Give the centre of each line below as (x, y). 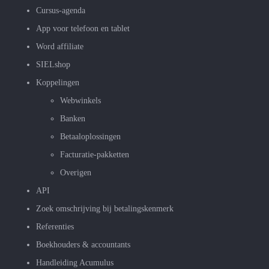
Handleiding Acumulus (75, 263)
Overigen (76, 173)
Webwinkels (80, 101)
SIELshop (53, 65)
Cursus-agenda (61, 11)
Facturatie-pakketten (95, 155)
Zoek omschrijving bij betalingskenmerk (105, 209)
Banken (73, 119)
